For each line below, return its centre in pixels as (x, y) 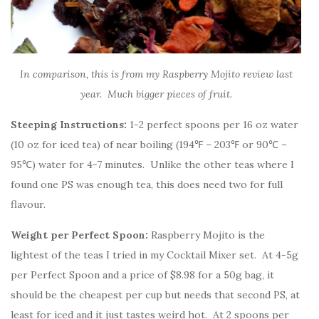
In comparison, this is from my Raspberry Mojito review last (156, 74)
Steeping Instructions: (70, 125)
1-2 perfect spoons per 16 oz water (214, 125)
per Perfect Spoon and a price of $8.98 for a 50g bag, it (142, 275)
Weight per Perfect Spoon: (81, 235)
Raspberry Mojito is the (208, 235)
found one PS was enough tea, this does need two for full (147, 185)
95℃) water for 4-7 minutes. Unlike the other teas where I (152, 165)
